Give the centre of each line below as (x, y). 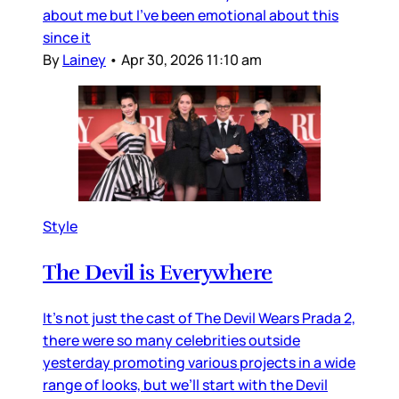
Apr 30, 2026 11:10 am (191, 60)
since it (67, 38)
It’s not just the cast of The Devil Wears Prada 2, (199, 318)
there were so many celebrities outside (171, 341)
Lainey (84, 60)
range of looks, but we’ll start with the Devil (185, 385)
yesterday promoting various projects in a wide (199, 363)
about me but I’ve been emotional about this (191, 16)
